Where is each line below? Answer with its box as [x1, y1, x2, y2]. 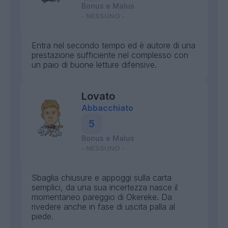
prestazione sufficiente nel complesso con [32, 50, 188, 60]
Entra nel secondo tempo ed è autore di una [32, 40, 195, 50]
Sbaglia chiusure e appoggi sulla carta [32, 173, 172, 183]
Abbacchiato [81, 103, 133, 113]
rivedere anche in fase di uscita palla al [32, 202, 175, 212]
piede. [32, 211, 53, 221]
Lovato [81, 90, 115, 102]
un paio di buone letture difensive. [32, 60, 157, 70]
